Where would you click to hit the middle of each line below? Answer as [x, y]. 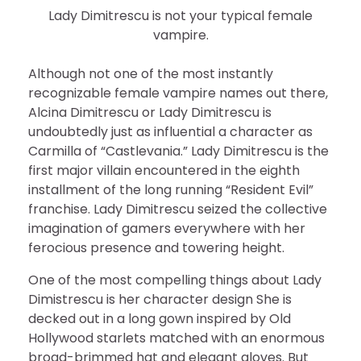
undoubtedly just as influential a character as [170, 131]
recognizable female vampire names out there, [178, 93]
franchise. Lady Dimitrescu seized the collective [178, 209]
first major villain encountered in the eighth [164, 170]
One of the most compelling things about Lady [175, 280]
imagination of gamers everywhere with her [167, 228]
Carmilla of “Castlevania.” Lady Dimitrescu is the [178, 151]
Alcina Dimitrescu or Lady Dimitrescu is [150, 112]
